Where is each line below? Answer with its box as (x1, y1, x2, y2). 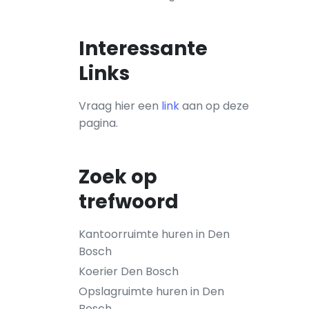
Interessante (79, 35, 208, 62)
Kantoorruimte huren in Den (79, 226, 230, 242)
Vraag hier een (79, 98, 161, 114)
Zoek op (79, 163, 157, 190)
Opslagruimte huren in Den (79, 283, 224, 299)
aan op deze (179, 98, 249, 114)
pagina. (79, 115, 118, 131)
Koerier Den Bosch (79, 263, 179, 279)
